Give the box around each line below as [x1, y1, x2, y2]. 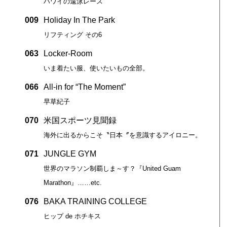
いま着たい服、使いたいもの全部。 [43, 64, 149, 72]
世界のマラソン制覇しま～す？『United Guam [43, 164, 181, 172]
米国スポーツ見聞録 [43, 116, 117, 125]
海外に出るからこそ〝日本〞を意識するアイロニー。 [43, 131, 202, 139]
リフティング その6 [43, 30, 102, 39]
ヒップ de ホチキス [43, 212, 101, 220]
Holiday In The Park [43, 15, 115, 24]
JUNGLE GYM [43, 149, 96, 158]
